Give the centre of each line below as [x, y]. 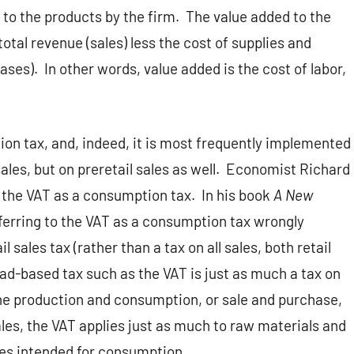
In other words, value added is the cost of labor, [195, 69]
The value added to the [258, 17]
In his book [237, 195]
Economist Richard [288, 169]
